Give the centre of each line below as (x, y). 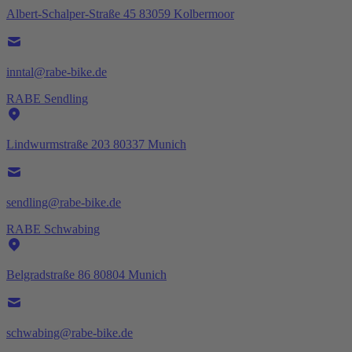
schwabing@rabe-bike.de (70, 332)
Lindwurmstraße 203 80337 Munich (96, 144)
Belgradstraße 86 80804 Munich (86, 274)
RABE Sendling (47, 98)
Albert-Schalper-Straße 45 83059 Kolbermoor (120, 13)
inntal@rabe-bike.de (57, 71)
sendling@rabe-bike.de (64, 202)
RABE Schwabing (53, 229)
